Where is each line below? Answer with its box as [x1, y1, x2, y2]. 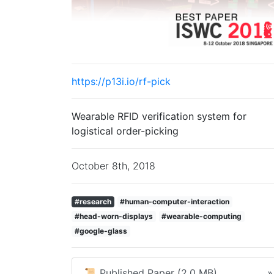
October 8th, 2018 [72, 160, 155, 172]
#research [74, 197, 111, 206]
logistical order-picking [72, 125, 179, 137]
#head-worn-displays [74, 212, 153, 221]
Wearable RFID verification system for [72, 110, 246, 122]
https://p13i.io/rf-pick [72, 75, 171, 87]
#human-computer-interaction [120, 197, 230, 206]
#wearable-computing [161, 212, 242, 221]
